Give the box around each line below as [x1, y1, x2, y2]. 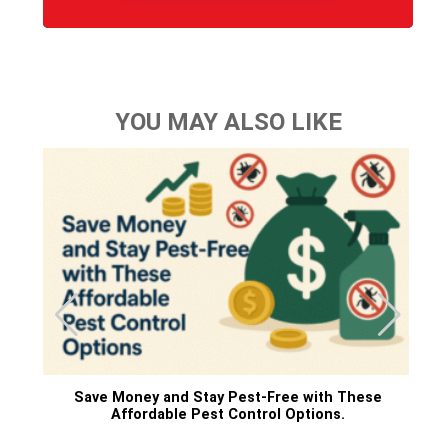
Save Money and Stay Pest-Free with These [74, 388, 382, 406]
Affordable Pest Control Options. [111, 405, 345, 423]
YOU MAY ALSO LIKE [114, 108, 342, 136]
